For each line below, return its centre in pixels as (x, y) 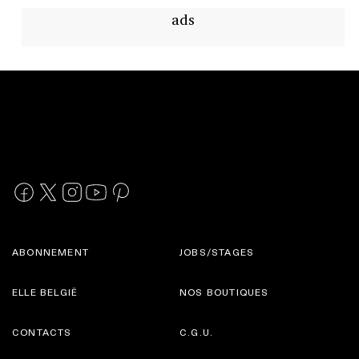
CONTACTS (42, 331)
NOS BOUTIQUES (224, 291)
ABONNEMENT (50, 251)
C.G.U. (197, 331)
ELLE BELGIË (45, 291)
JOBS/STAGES (217, 251)
